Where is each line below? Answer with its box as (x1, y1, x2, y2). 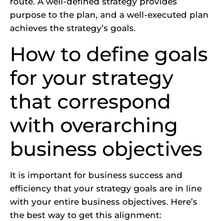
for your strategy (10, 65, 173, 90)
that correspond (10, 89, 171, 113)
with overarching (10, 112, 178, 137)
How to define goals (10, 41, 208, 66)
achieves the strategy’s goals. (10, 23, 136, 34)
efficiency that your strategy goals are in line (10, 183, 202, 193)
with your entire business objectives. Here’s (10, 196, 197, 207)
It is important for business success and (10, 170, 183, 180)
